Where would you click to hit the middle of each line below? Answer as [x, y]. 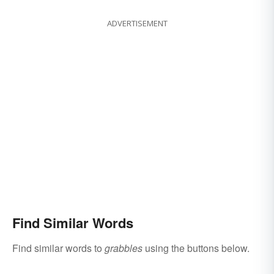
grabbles [124, 248]
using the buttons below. [196, 248]
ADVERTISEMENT [137, 24]
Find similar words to [58, 248]
